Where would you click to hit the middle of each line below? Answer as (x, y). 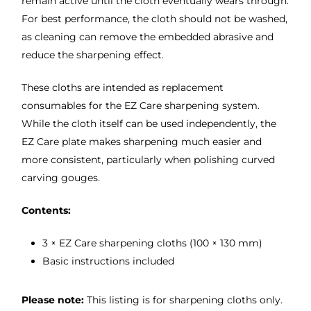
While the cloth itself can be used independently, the (149, 124)
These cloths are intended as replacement (122, 88)
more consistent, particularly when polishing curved (148, 160)
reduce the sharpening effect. (92, 55)
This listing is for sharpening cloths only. (183, 300)
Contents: (46, 211)
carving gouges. (60, 178)
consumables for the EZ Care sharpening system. (140, 106)
